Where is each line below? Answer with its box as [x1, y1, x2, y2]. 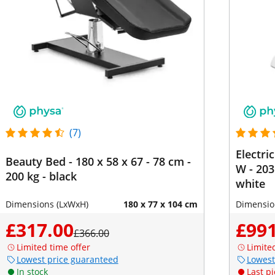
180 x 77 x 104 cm [123, 198, 198, 210]
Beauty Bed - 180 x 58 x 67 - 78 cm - [5, 154, 191, 169]
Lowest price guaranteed [16, 254, 118, 265]
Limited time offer [16, 241, 90, 253]
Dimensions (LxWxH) [5, 198, 88, 210]
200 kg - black [5, 169, 77, 184]
